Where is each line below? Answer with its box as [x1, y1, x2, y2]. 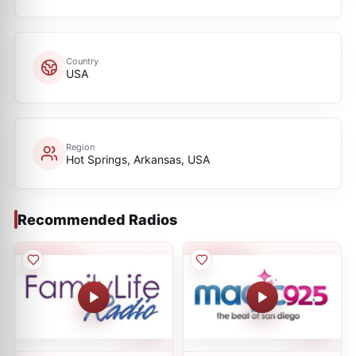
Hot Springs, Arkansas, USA [66, 152, 210, 166]
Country [66, 55, 99, 67]
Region [66, 141, 95, 153]
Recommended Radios [17, 211, 177, 228]
